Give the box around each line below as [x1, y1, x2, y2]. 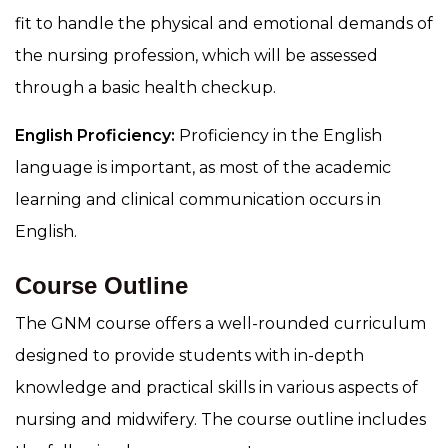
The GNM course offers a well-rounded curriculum [15, 313, 426, 333]
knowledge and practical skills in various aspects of [15, 377, 418, 397]
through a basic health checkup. [15, 77, 276, 97]
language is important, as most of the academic [15, 157, 391, 177]
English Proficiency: [15, 125, 175, 145]
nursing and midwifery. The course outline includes [15, 409, 426, 429]
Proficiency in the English [175, 125, 382, 145]
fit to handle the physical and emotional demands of [15, 13, 433, 33]
